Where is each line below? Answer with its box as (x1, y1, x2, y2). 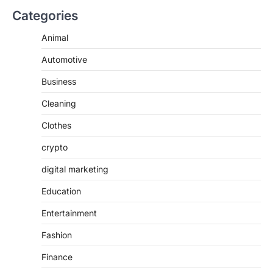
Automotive (41, 54, 87, 65)
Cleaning (41, 97, 76, 108)
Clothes (41, 119, 71, 130)
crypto (41, 141, 68, 152)
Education (41, 185, 81, 196)
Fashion (41, 229, 72, 240)
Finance (41, 251, 73, 262)
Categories (12, 7, 78, 23)
